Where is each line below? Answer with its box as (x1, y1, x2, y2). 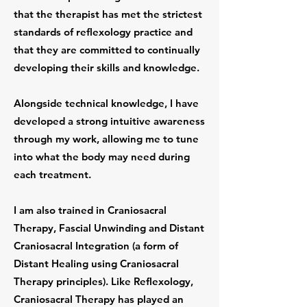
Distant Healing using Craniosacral (14, 257, 179, 270)
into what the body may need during (14, 150, 190, 163)
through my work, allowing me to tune (14, 132, 199, 145)
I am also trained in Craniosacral (14, 204, 167, 217)
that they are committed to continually (14, 43, 200, 56)
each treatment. (14, 168, 91, 181)
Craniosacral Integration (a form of (14, 239, 178, 252)
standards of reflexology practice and (14, 25, 193, 38)
